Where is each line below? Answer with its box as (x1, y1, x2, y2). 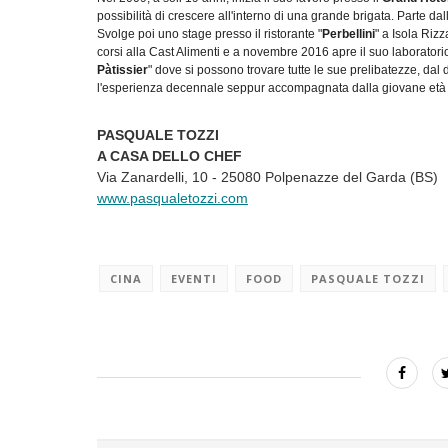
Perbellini (322, 26, 375, 41)
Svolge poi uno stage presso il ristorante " (97, 26, 322, 41)
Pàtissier (97, 62, 148, 77)
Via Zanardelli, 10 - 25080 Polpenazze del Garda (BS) (97, 168, 438, 185)
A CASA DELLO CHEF (97, 147, 242, 164)
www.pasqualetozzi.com (97, 189, 248, 206)
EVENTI (171, 270, 217, 286)
